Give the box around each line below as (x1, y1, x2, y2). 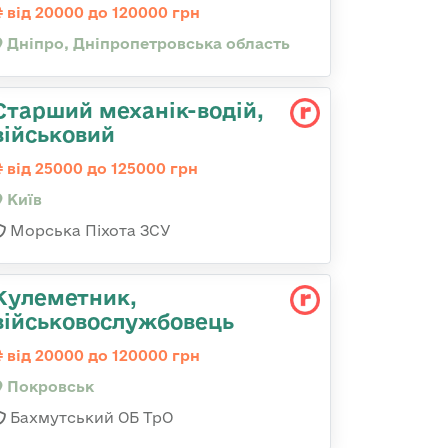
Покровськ (3, 378, 94, 395)
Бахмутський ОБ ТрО (6, 409, 173, 426)
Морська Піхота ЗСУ (6, 222, 171, 239)
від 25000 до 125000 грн (3, 160, 198, 177)
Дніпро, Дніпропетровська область (3, 35, 290, 52)
